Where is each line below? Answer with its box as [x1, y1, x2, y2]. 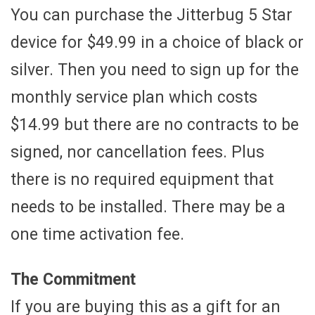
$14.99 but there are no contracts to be [11, 115, 299, 134]
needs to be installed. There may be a [11, 197, 285, 217]
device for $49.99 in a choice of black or [11, 32, 304, 52]
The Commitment [11, 269, 136, 289]
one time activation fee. [11, 224, 184, 244]
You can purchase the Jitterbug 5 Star [11, 5, 292, 25]
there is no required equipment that [11, 169, 274, 189]
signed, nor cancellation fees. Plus [11, 142, 264, 162]
